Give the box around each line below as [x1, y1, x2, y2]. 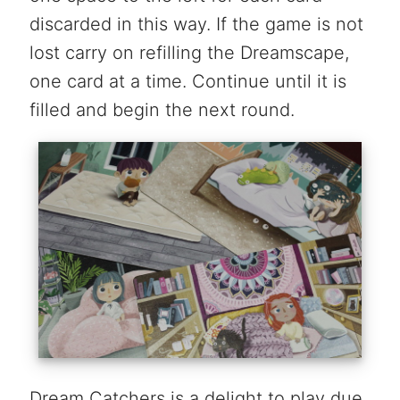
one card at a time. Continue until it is [29, 71, 346, 93]
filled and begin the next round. [29, 99, 295, 121]
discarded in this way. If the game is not [29, 13, 363, 36]
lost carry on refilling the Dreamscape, [29, 42, 349, 64]
